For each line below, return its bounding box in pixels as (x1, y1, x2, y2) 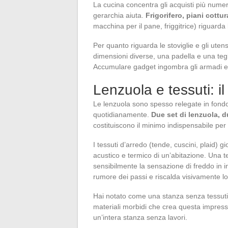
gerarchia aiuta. (93, 11, 146, 20)
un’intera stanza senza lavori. (93, 213, 187, 222)
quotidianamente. (93, 110, 151, 119)
